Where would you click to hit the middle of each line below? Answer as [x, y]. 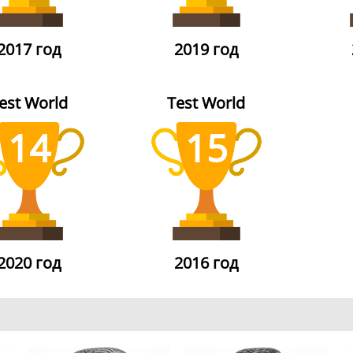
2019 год [206, 49]
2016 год [206, 263]
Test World [206, 103]
